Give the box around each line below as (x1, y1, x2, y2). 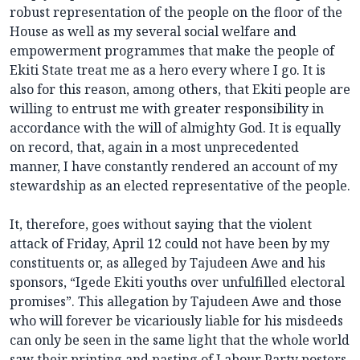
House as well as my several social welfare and (10, 22, 297, 41)
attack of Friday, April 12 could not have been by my (10, 235, 329, 253)
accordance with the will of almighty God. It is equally (10, 119, 341, 137)
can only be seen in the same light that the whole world (10, 331, 350, 350)
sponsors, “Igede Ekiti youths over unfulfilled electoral (10, 273, 345, 292)
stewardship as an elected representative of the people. (10, 177, 350, 195)
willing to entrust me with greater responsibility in (10, 100, 324, 118)
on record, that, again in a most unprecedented (10, 138, 299, 157)
